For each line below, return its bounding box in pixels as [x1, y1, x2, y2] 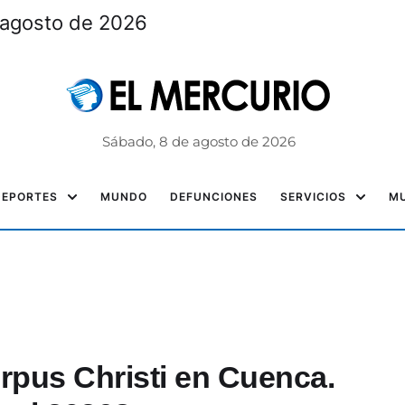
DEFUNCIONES [170, 190, 258, 203]
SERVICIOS [280, 190, 346, 203]
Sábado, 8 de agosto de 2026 [101, 133, 296, 150]
